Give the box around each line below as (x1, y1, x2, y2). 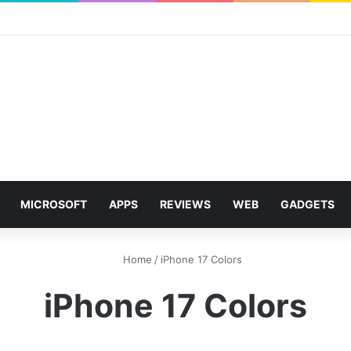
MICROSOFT (20, 197, 87, 211)
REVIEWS (160, 197, 211, 211)
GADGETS (280, 197, 335, 211)
